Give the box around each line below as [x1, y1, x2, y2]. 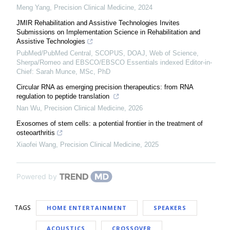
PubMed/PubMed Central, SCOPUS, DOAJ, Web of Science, [16, 49, 199, 57]
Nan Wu [16, 104, 40, 112]
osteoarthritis [16, 129, 55, 137]
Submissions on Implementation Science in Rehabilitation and [16, 28, 200, 36]
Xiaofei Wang [16, 141, 56, 148]
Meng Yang [16, 4, 50, 11]
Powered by [16, 172, 57, 181]
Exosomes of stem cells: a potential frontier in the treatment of [16, 120, 203, 127]
